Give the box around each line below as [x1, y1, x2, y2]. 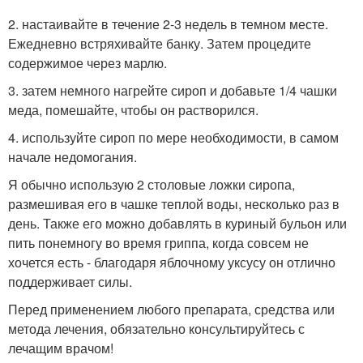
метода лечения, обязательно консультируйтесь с [8, 319, 305, 339]
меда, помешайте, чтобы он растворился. [8, 100, 258, 120]
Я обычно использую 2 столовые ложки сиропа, [8, 175, 295, 194]
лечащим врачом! [8, 339, 113, 358]
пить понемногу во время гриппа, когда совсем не [8, 233, 309, 253]
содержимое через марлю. [8, 53, 167, 73]
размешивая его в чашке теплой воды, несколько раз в [8, 194, 340, 214]
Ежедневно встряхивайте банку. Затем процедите [8, 34, 311, 53]
